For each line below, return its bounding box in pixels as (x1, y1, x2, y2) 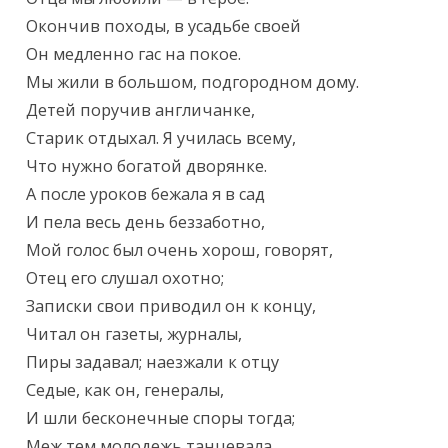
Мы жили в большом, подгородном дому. (26, 71, 360, 94)
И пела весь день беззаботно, (26, 211, 266, 234)
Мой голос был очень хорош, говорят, (26, 239, 334, 262)
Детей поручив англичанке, (26, 99, 256, 122)
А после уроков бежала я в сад (26, 183, 266, 206)
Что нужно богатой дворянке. (26, 155, 268, 178)
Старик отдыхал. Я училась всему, (26, 127, 297, 150)
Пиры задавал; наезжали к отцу (26, 351, 280, 374)
